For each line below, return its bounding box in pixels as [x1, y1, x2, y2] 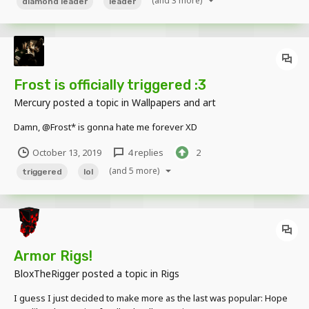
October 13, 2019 [32, 146, 101, 159]
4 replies [126, 146, 163, 159]
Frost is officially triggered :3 [14, 77, 206, 94]
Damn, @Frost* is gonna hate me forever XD [14, 121, 197, 134]
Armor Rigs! [14, 247, 92, 264]
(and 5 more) [109, 165, 161, 177]
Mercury [14, 96, 50, 110]
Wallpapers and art [132, 96, 216, 110]
